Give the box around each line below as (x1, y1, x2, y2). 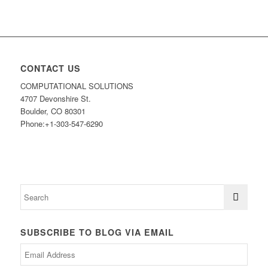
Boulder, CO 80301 (20, 105, 86, 117)
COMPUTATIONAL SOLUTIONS (20, 80, 133, 92)
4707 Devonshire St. (20, 93, 91, 105)
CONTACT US (20, 62, 81, 75)
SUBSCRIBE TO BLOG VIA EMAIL (20, 226, 174, 239)
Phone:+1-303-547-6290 (20, 118, 103, 130)
